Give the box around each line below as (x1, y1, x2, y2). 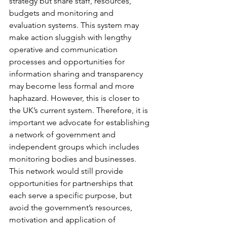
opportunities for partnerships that (9, 178, 135, 188)
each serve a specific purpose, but (9, 191, 134, 201)
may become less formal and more (9, 81, 136, 91)
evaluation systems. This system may (9, 20, 141, 30)
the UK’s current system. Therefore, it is (9, 105, 150, 116)
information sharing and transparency (9, 69, 145, 79)
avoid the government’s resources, (9, 203, 134, 213)
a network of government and (9, 130, 118, 140)
